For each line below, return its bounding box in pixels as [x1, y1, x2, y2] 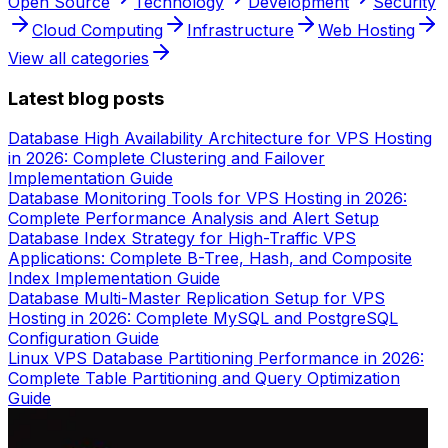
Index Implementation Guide [8, 268, 220, 289]
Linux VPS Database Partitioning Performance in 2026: [8, 348, 424, 369]
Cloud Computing [32, 19, 163, 40]
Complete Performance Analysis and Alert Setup [8, 208, 379, 229]
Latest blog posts [8, 86, 164, 110]
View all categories [8, 47, 149, 68]
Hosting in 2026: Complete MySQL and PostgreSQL [8, 308, 398, 329]
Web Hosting [318, 19, 415, 40]
